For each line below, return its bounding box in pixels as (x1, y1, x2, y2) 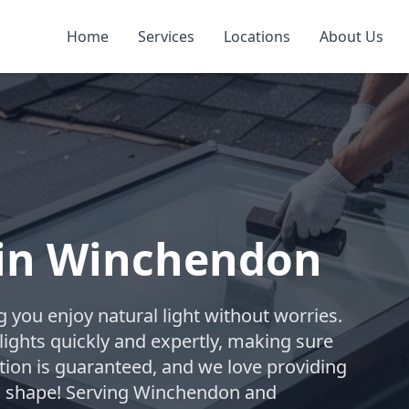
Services (137, 26, 194, 47)
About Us (319, 26, 383, 47)
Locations (223, 26, 290, 47)
